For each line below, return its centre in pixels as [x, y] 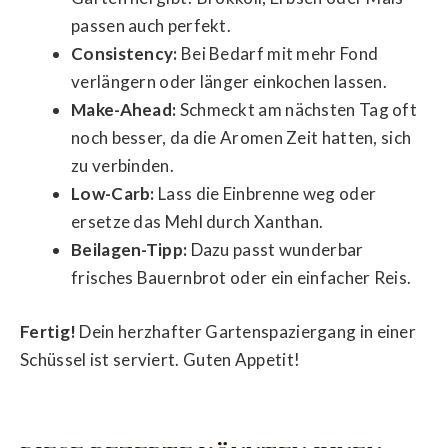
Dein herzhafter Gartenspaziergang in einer [246, 331]
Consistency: [124, 54]
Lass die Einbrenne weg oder [265, 194]
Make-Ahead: [124, 110]
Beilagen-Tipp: [129, 250]
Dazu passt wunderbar [275, 250]
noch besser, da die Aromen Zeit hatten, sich [241, 138]
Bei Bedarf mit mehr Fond [278, 54]
